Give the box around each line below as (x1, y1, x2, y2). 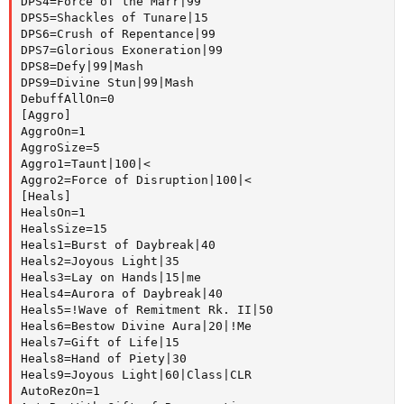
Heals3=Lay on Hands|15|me (21, 271, 201, 285)
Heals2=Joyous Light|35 (21, 254, 179, 269)
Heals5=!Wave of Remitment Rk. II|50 (21, 303, 273, 317)
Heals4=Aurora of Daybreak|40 (21, 287, 223, 301)
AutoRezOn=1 (21, 384, 100, 399)
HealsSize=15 (21, 222, 107, 236)
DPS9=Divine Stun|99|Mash (21, 76, 194, 90)
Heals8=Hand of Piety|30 (21, 352, 187, 366)
